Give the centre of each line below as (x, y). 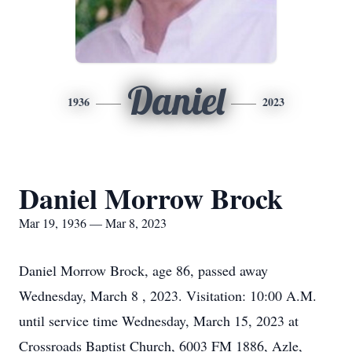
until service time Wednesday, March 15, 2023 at (159, 321)
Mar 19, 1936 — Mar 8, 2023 (93, 223)
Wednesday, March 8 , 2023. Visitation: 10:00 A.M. (168, 295)
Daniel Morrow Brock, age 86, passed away (143, 270)
